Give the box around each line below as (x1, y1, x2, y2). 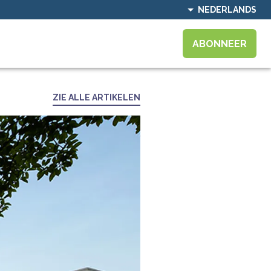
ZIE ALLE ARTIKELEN (53, 93, 140, 102)
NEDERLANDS (198, 5, 256, 15)
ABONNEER (192, 38, 247, 50)
